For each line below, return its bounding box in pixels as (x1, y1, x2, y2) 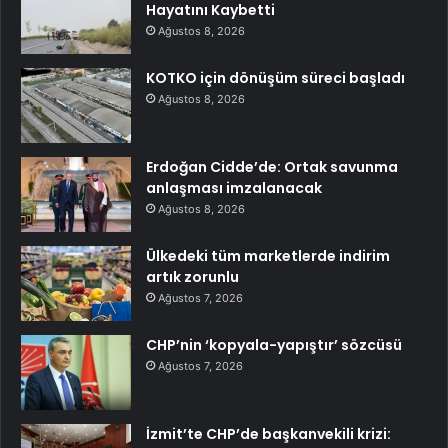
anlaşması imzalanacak (146, 178, 322, 199)
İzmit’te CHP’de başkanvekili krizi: (146, 424, 391, 445)
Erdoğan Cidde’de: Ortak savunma (146, 157, 398, 178)
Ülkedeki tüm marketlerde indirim (146, 246, 390, 267)
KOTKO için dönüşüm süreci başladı (146, 68, 405, 89)
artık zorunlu (146, 267, 239, 288)
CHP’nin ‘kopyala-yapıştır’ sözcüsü (146, 335, 402, 356)
